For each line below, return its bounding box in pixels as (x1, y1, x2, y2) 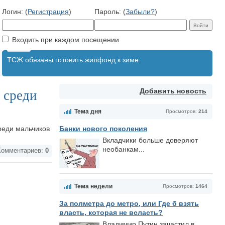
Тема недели (74, 183, 113, 190)
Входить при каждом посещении (10, 36, 119, 44)
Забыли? (126, 8, 155, 16)
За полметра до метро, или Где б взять (59, 199, 199, 207)
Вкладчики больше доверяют (102, 136, 198, 144)
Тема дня (74, 108, 101, 115)
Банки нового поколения (59, 125, 147, 133)
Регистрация (28, 8, 69, 16)
